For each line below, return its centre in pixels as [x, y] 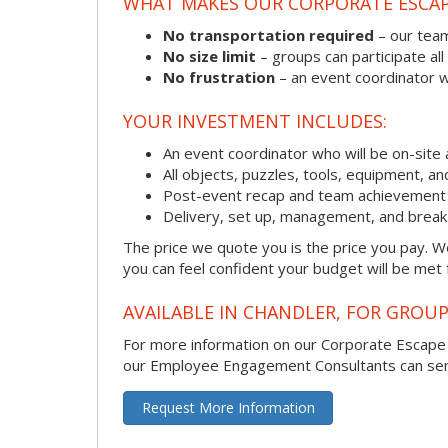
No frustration [219, 76]
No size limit [209, 55]
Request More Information [228, 408]
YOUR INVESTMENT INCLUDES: [255, 121]
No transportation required [268, 34]
